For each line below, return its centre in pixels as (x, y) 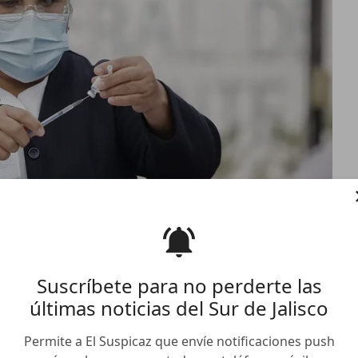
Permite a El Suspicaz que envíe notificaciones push (179, 341)
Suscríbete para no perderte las (179, 286)
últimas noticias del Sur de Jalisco (179, 308)
